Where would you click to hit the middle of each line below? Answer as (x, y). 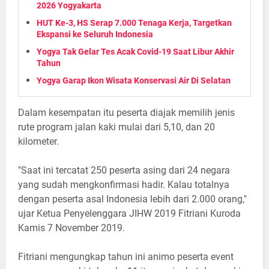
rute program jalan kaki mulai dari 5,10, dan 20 (116, 127)
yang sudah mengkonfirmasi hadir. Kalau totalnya (124, 185)
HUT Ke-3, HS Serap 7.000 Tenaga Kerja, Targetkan (134, 23)
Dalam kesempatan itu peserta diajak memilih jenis (126, 113)
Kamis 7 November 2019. (71, 228)
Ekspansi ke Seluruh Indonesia (95, 35)
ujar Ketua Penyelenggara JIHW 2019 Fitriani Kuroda (129, 214)
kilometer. (38, 142)
